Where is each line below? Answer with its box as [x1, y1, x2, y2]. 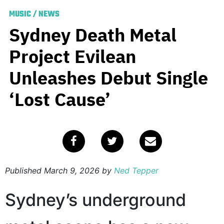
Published [5, 165, 44, 176]
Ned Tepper [114, 165, 158, 176]
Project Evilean [9, 44, 136, 68]
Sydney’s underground [5, 189, 186, 210]
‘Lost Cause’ [9, 87, 110, 111]
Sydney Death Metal [9, 23, 176, 47]
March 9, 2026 [44, 165, 99, 176]
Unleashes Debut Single [9, 66, 208, 90]
